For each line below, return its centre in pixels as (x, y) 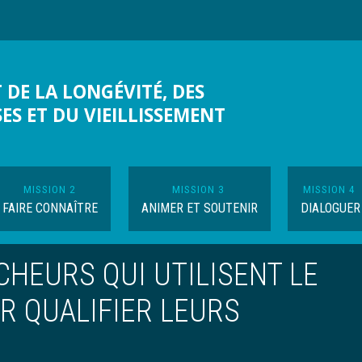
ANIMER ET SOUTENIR (199, 208)
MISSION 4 (330, 189)
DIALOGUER (330, 208)
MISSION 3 (199, 189)
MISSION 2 (49, 189)
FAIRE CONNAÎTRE (51, 208)
